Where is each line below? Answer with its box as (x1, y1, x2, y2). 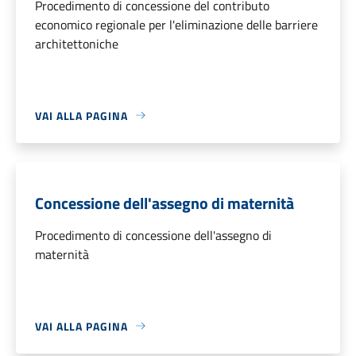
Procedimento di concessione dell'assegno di (35, 225, 272, 245)
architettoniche (35, 33, 118, 53)
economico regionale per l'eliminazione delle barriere (35, 14, 318, 34)
